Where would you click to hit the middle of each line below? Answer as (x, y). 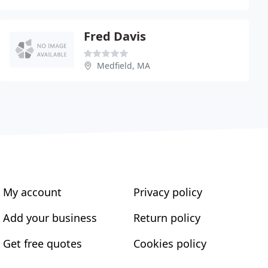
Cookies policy (170, 243)
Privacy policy (167, 192)
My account (33, 192)
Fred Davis (115, 36)
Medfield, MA (124, 65)
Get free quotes (43, 243)
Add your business (50, 217)
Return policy (167, 217)
